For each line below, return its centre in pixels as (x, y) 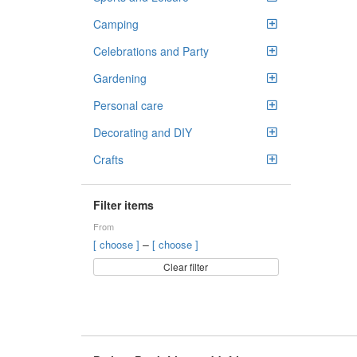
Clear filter (186, 267)
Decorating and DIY (143, 132)
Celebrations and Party (151, 51)
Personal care (128, 105)
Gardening (120, 78)
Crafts (108, 159)
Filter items (124, 205)
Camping (116, 24)
